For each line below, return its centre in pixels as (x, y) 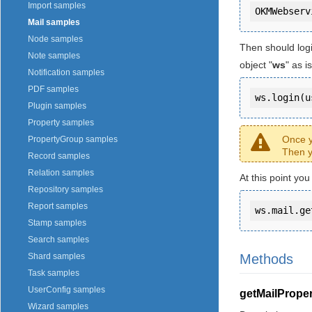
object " (256, 64)
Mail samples (54, 23)
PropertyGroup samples (73, 140)
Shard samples (56, 257)
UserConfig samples (67, 290)
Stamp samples (57, 223)
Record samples (59, 156)
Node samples (55, 39)
